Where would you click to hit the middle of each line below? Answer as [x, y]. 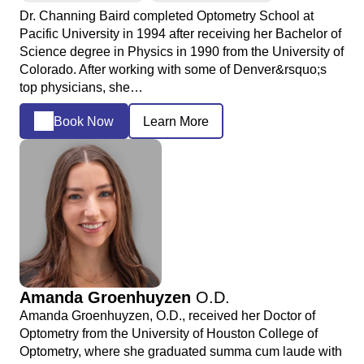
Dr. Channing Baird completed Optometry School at [167, 16]
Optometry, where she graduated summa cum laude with [181, 351]
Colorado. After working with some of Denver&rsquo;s [173, 70]
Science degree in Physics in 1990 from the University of [182, 52]
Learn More [176, 121]
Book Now [84, 121]
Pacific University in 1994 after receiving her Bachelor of [180, 34]
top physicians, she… [81, 88]
